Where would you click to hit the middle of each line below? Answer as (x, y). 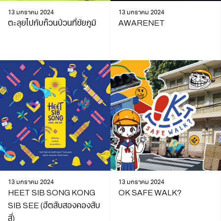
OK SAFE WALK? (150, 192)
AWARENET (141, 23)
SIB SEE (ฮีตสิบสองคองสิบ (54, 205)
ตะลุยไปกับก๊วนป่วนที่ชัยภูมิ (52, 23)
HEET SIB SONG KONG (51, 192)
